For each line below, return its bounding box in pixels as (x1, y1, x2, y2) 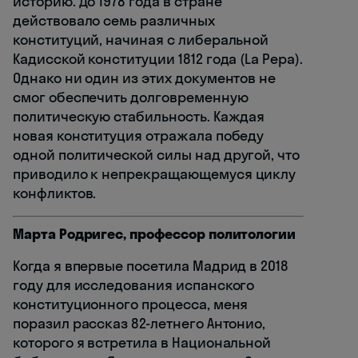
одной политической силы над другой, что (13, 145, 300, 165)
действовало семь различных (13, 11, 215, 30)
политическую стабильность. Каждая (13, 107, 265, 126)
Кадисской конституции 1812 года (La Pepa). (13, 50, 303, 69)
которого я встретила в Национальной (13, 333, 272, 352)
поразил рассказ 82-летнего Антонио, (13, 314, 266, 333)
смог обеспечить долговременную (13, 88, 249, 107)
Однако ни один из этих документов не (13, 69, 276, 88)
